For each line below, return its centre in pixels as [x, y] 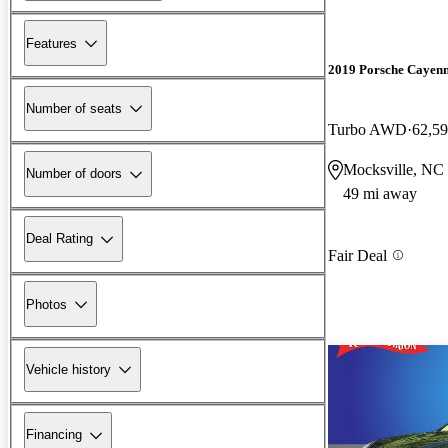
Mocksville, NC [393, 169]
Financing [54, 435]
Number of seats [74, 108]
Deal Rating [59, 239]
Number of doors [74, 174]
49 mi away [380, 193]
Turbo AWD [367, 129]
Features [51, 43]
